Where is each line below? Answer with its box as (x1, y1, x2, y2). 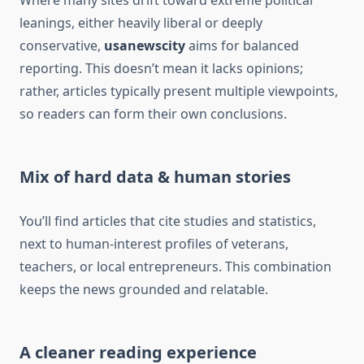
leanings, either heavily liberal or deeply (19, 14, 262, 32)
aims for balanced (185, 37, 299, 55)
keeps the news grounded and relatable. (19, 280, 268, 299)
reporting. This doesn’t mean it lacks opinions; (19, 59, 303, 78)
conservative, (19, 37, 104, 55)
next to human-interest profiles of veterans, (19, 235, 288, 253)
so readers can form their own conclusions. (19, 105, 287, 123)
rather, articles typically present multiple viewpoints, (19, 82, 338, 101)
